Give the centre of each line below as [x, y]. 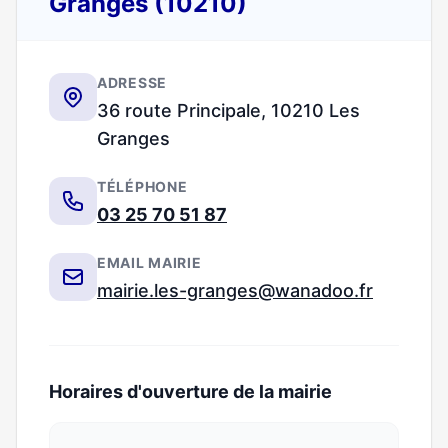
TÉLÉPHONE [142, 186]
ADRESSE [132, 82]
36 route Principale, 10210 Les [228, 110]
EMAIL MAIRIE [149, 262]
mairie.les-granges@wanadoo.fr [235, 290]
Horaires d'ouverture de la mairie [190, 391]
